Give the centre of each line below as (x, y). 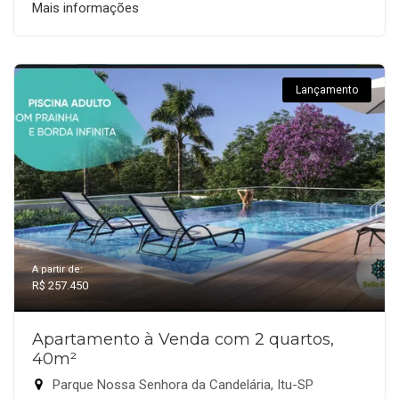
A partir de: (57, 269)
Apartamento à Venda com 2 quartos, (183, 339)
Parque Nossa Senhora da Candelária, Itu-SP (181, 384)
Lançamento (327, 90)
